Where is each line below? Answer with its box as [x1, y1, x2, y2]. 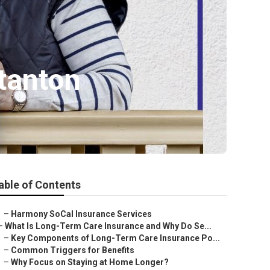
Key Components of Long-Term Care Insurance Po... [11, 233, 220, 243]
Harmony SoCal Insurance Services [11, 209, 152, 219]
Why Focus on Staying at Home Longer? [11, 257, 169, 267]
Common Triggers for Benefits [11, 245, 134, 255]
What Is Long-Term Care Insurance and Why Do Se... [5, 221, 212, 231]
